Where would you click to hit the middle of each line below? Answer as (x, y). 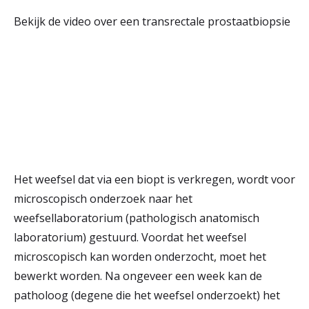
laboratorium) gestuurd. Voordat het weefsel (130, 237)
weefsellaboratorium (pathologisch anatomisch (137, 218)
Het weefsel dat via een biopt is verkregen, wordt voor (154, 179)
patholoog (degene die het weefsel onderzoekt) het (147, 295)
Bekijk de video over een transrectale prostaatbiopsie (152, 21)
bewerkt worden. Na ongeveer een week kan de (138, 276)
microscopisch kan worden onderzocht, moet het (140, 257)
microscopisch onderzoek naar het (103, 199)
